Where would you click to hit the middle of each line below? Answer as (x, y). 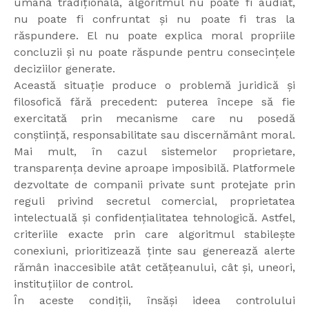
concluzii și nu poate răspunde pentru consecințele (154, 52)
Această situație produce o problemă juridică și (154, 86)
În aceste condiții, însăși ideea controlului (154, 301)
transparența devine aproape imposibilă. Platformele (154, 168)
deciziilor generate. (64, 69)
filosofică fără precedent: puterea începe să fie (154, 102)
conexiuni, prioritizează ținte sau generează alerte (154, 251)
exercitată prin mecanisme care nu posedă (154, 119)
